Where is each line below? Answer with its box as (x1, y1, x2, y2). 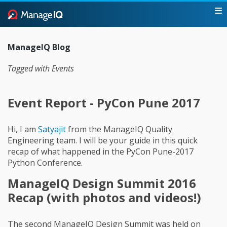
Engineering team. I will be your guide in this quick (8, 134, 198, 146)
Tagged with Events (8, 62, 74, 74)
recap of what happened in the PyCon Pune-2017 (8, 145, 194, 157)
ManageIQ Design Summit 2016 (8, 174, 196, 192)
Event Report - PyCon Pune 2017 (8, 94, 200, 111)
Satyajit (38, 123, 66, 135)
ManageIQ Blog (8, 41, 70, 53)
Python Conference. (8, 157, 83, 168)
